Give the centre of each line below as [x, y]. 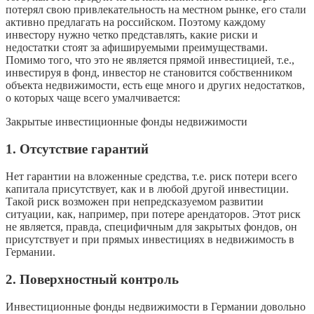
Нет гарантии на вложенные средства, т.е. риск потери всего [151, 176]
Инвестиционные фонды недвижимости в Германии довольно [156, 306]
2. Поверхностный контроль [92, 279]
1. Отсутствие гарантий [77, 149]
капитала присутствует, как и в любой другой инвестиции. [147, 189]
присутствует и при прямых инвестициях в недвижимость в [150, 239]
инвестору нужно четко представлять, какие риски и [132, 34]
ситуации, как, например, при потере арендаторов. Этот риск [153, 214]
